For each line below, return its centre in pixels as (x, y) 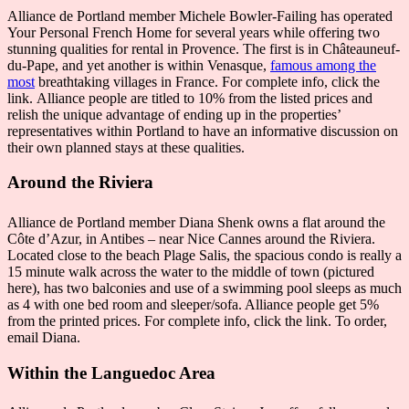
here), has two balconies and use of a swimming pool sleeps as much (204, 288)
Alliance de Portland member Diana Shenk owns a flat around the (196, 222)
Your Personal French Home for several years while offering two (194, 32)
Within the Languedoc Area (111, 372)
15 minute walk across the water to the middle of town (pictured (191, 272)
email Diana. (44, 337)
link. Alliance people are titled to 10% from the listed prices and (190, 98)
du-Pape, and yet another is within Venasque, (139, 65)
